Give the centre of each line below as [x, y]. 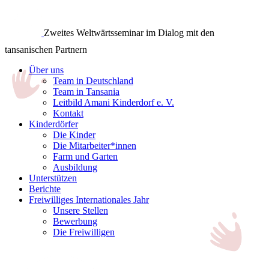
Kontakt [68, 113]
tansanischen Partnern [46, 50]
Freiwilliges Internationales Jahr [89, 200]
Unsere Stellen [80, 210]
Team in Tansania [86, 92]
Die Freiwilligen [84, 232]
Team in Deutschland [93, 81]
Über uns [46, 70]
